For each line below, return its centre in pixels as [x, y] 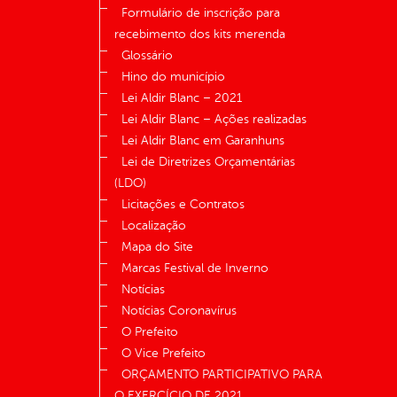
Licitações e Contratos [183, 205]
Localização [154, 226]
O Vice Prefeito [163, 354]
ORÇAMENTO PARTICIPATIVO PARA [222, 375]
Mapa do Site [157, 247]
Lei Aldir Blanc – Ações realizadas [214, 120]
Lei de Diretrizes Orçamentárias [208, 162]
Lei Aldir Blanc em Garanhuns [203, 141]
